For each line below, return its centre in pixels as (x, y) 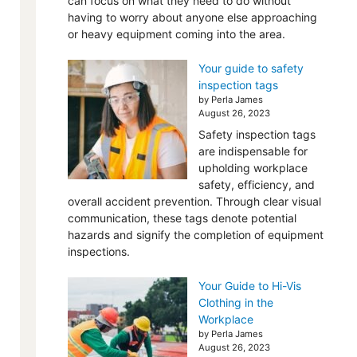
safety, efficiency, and (256, 184)
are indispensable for (253, 151)
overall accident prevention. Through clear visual (194, 201)
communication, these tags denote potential (182, 218)
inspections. (98, 251)
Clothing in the (235, 302)
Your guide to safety (251, 68)
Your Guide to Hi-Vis (249, 286)
